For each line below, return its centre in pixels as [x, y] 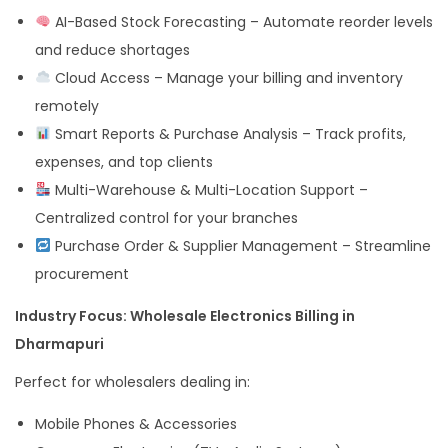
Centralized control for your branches [166, 217]
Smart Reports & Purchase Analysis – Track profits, [228, 133]
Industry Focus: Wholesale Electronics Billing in [185, 315]
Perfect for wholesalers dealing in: [132, 381]
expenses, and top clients [124, 161]
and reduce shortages [112, 49]
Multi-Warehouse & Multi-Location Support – [209, 189]
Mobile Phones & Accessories [136, 423]
